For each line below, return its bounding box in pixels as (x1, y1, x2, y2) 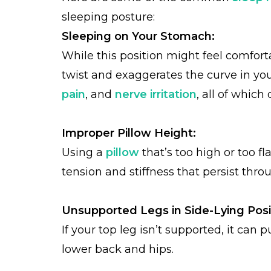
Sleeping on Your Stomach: (62, 30, 215, 43)
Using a (62, 146, 103, 159)
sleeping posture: (62, 10, 158, 24)
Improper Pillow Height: (62, 126, 196, 140)
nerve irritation (115, 88, 197, 101)
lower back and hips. (62, 243, 174, 256)
